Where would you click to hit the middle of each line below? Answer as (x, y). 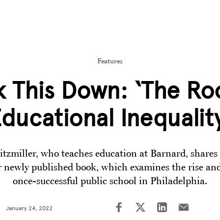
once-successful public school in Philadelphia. (110, 181)
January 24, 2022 (29, 208)
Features (110, 61)
